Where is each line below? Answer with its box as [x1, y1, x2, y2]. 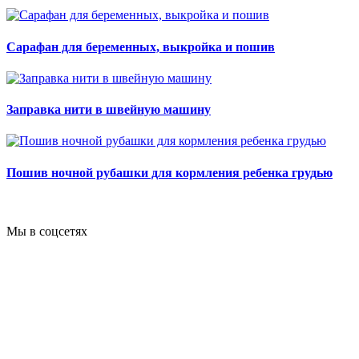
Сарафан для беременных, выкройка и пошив [6, 39, 275, 54]
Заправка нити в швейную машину [6, 103, 211, 117]
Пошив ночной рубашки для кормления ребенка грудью [6, 165, 333, 179]
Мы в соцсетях [6, 224, 87, 238]
